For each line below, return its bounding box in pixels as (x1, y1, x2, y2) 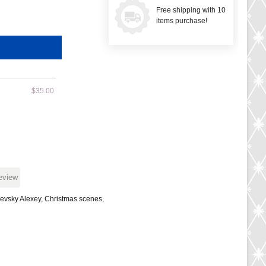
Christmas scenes (45, 195, 103, 203)
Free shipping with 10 (156, 6, 226, 14)
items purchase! (156, 17, 207, 25)
